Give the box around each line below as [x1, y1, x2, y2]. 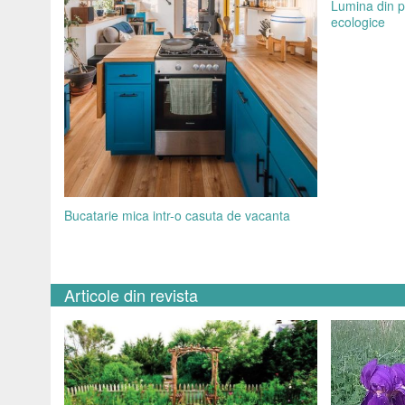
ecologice [330, 12, 385, 31]
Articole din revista [64, 283, 198, 306]
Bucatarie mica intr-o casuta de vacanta [64, 206, 290, 225]
